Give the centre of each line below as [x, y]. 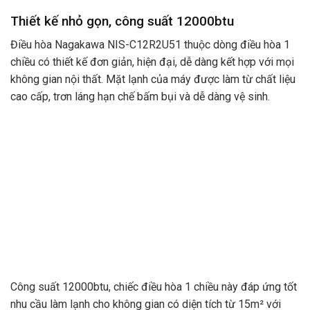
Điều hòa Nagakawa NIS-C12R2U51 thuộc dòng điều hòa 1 [150, 45]
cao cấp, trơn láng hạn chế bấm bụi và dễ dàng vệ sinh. [140, 97]
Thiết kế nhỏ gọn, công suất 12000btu [122, 21]
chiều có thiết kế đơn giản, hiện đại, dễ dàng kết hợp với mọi [152, 62]
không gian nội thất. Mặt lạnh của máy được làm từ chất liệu [153, 80]
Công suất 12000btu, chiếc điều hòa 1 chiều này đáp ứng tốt [154, 286]
